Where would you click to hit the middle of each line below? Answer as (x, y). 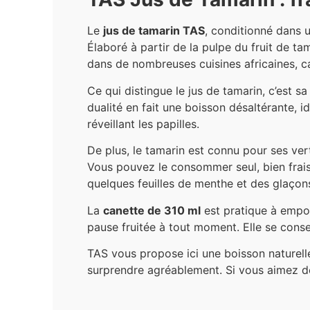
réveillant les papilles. (144, 124)
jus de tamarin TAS (154, 31)
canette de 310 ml (152, 210)
